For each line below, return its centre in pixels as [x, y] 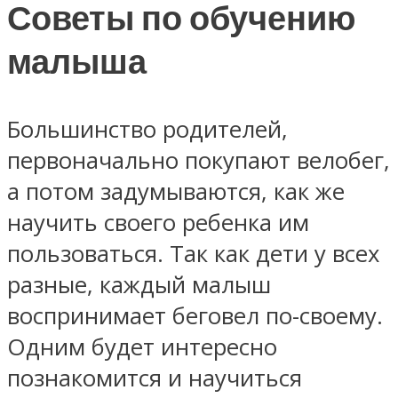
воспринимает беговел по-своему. [195, 315]
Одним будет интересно [142, 346]
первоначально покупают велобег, [199, 160]
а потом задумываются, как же [176, 191]
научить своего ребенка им [158, 222]
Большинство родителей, [147, 129]
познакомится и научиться [155, 378]
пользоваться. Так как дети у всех [193, 253]
